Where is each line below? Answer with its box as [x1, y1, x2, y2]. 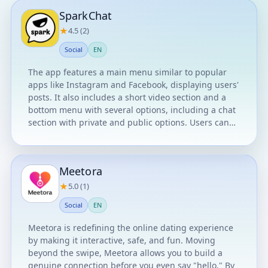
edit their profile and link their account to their [28, 129, 215, 141]
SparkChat [59, 8, 112, 23]
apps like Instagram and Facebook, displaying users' [28, 79, 239, 90]
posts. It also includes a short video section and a [28, 92, 226, 103]
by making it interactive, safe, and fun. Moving [28, 234, 185, 246]
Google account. [28, 142, 93, 153]
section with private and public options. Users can [28, 117, 229, 128]
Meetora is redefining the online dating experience [28, 222, 233, 233]
